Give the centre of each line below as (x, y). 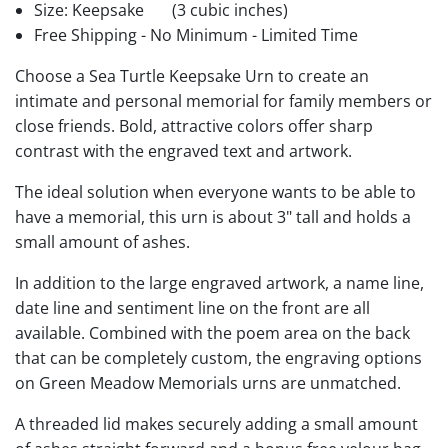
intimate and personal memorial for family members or (223, 100)
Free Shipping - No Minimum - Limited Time (196, 34)
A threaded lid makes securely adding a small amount (216, 423)
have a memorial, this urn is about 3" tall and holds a (213, 216)
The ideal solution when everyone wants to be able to (215, 191)
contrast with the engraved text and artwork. (183, 150)
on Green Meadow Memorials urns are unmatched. (208, 382)
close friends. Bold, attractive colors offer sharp (194, 125)
